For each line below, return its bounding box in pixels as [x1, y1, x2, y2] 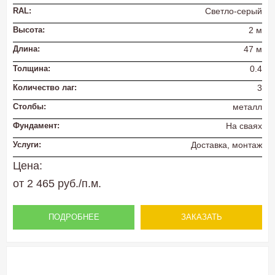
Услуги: [13, 140, 41, 149]
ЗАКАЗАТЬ [180, 212, 222, 222]
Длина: [13, 44, 40, 54]
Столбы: [13, 101, 46, 111]
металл [233, 101, 262, 112]
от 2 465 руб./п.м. [13, 177, 101, 190]
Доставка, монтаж [191, 140, 262, 150]
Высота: [13, 25, 45, 35]
